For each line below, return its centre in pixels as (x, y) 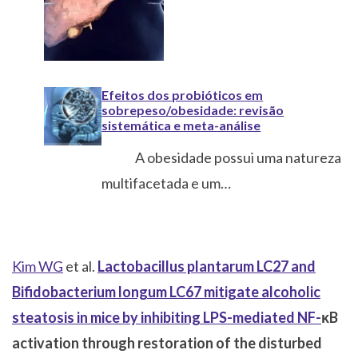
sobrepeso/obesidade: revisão (193, 110)
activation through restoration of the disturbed (167, 343)
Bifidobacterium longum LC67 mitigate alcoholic (166, 292)
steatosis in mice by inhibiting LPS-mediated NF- (167, 318)
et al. (80, 267)
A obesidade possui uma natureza (222, 158)
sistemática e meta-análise (181, 125)
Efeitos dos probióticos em (183, 95)
